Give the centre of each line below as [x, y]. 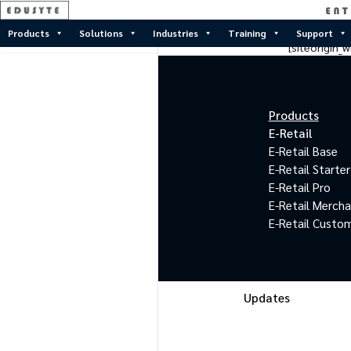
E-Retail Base [303, 150]
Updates [266, 297]
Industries [175, 33]
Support [315, 33]
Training [247, 33]
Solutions [101, 33]
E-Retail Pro [299, 186]
